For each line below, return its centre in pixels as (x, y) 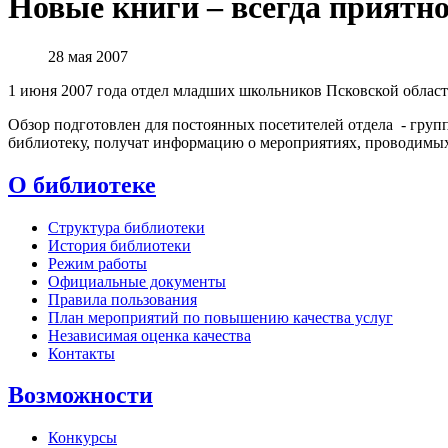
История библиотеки (119, 245)
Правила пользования (122, 299)
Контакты (81, 353)
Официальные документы (137, 281)
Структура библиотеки (126, 227)
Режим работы (97, 263)
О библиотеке (82, 184)
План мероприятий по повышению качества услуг (220, 317)
